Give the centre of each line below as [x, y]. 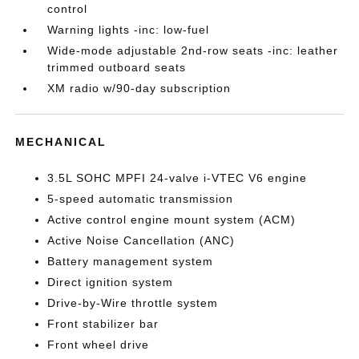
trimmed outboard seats [117, 67]
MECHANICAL [61, 142]
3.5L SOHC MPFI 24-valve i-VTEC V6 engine [177, 178]
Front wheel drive [99, 345]
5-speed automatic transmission [141, 199]
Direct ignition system [111, 282]
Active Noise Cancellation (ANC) [141, 240]
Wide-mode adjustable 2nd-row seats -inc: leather [193, 50]
